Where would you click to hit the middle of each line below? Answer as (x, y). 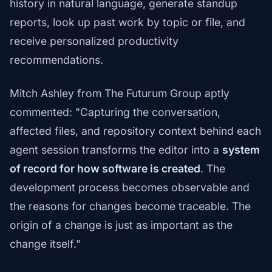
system (241, 150)
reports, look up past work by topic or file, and (127, 22)
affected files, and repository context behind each (135, 131)
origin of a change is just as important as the (121, 225)
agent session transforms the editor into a (116, 150)
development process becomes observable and (130, 188)
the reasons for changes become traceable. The (130, 206)
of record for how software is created (105, 169)
